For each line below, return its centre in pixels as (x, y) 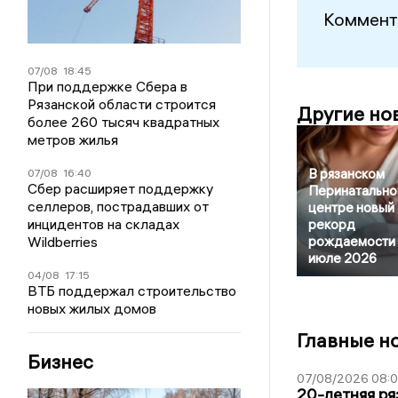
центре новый (351, 208)
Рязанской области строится (122, 104)
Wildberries (63, 242)
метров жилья (73, 140)
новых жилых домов (92, 309)
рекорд (331, 225)
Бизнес (61, 362)
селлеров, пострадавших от (119, 207)
